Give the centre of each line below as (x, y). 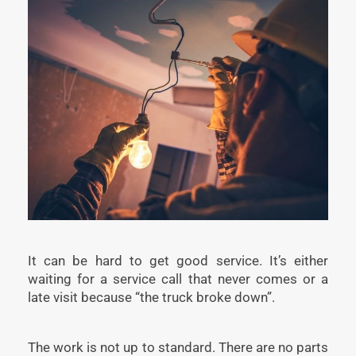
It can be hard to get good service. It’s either (178, 260)
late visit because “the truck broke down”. (151, 297)
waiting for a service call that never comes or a (178, 279)
